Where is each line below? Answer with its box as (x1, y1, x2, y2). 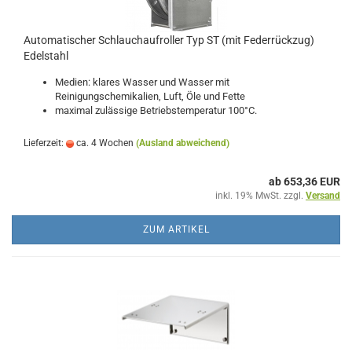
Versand (306, 190, 340, 201)
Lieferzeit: (24, 137, 66, 148)
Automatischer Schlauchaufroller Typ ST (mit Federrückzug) (24, 34, 314, 46)
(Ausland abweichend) (136, 137, 229, 148)
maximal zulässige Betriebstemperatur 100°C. (55, 104, 257, 116)
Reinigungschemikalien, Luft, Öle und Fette (55, 90, 245, 102)
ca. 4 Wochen (74, 137, 134, 148)
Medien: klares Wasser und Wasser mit (55, 76, 229, 88)
